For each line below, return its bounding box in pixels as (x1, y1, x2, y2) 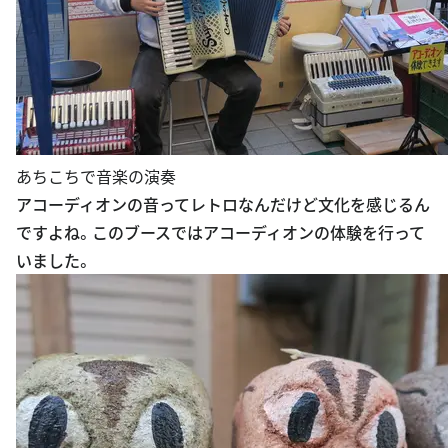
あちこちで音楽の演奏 (16, 131, 176, 156)
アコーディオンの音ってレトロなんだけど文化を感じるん (16, 159, 430, 184)
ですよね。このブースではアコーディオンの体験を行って (16, 187, 425, 212)
